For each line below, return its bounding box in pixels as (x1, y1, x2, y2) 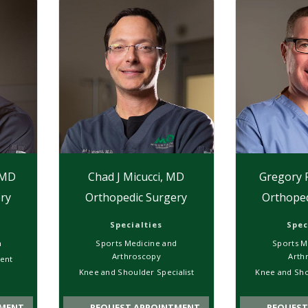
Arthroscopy (111, 250, 161, 261)
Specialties (110, 219, 163, 230)
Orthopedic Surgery (85, 189, 188, 205)
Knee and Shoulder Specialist (78, 266, 195, 277)
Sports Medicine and (96, 237, 177, 248)
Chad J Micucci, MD (88, 168, 185, 184)
